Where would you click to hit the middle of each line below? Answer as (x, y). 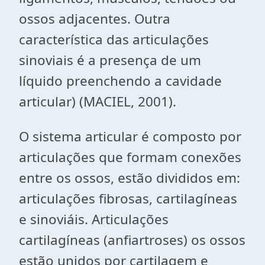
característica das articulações (114, 39)
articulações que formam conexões (130, 157)
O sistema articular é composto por (130, 136)
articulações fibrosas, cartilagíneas (128, 198)
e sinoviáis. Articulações (94, 219)
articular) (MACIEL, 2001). (98, 101)
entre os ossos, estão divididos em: (130, 178)
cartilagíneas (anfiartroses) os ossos (132, 240)
